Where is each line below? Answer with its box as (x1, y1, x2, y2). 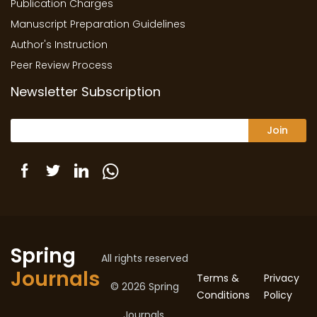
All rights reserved (101, 251, 188, 265)
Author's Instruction (11, 38, 108, 52)
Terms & (197, 271, 239, 285)
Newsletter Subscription (11, 83, 161, 100)
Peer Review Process (11, 58, 113, 72)
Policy (264, 288, 292, 302)
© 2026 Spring (110, 279, 179, 294)
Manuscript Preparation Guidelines (11, 17, 185, 31)
